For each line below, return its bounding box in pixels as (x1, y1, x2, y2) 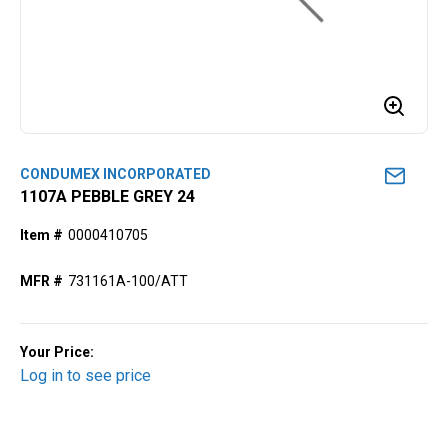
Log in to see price (20, 366, 151, 385)
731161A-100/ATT (68, 273, 188, 289)
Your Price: (20, 344, 94, 360)
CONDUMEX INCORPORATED (20, 166, 211, 182)
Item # (20, 227, 63, 243)
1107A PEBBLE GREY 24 (20, 187, 195, 206)
